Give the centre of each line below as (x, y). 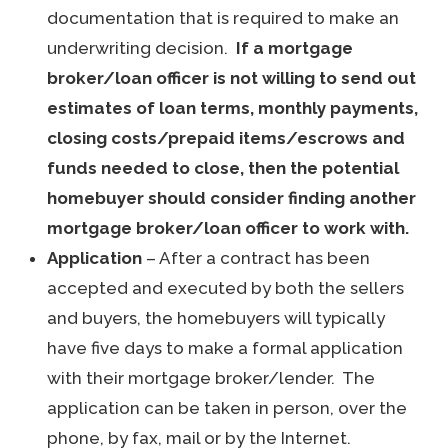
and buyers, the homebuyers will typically (216, 318)
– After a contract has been (256, 258)
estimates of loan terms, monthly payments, (233, 108)
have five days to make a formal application (225, 348)
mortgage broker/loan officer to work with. (228, 228)
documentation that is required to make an (223, 18)
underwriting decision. (142, 48)
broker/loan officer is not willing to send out (232, 78)
